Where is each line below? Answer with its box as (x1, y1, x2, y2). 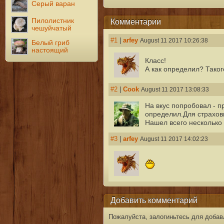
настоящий (31, 46, 68, 54)
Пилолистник (31, 16, 74, 24)
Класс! (144, 57, 166, 65)
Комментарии (110, 16, 161, 26)
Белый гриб (31, 38, 70, 46)
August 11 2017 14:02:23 (139, 135, 208, 143)
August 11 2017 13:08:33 (140, 86, 209, 93)
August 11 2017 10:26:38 (139, 37, 208, 44)
